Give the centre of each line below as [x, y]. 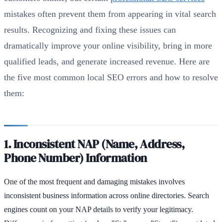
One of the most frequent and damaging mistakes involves [94, 181]
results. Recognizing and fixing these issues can [90, 29]
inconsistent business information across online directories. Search [107, 195]
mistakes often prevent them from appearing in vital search [110, 14]
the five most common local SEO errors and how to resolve [111, 77]
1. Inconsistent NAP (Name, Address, [94, 144]
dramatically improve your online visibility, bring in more [108, 45]
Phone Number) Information [76, 158]
